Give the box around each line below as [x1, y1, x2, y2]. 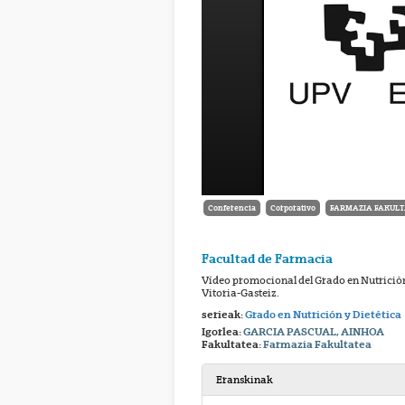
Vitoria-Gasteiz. [202, 287, 279, 300]
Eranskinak [216, 373, 273, 387]
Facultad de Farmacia [202, 251, 333, 267]
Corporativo [270, 203, 316, 213]
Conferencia [208, 203, 256, 213]
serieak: [202, 308, 245, 322]
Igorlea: [202, 325, 243, 339]
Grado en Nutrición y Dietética [245, 308, 401, 322]
